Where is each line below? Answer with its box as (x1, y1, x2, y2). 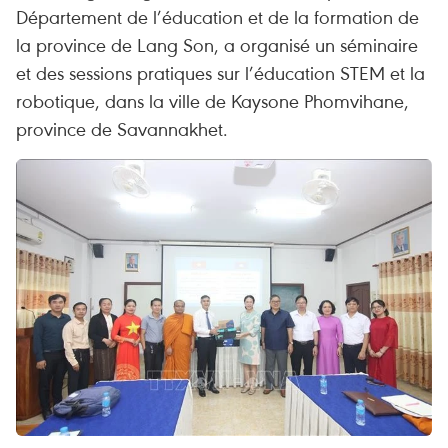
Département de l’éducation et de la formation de (16, 4, 419, 29)
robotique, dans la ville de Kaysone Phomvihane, (16, 88, 409, 113)
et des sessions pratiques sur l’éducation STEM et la (16, 60, 425, 85)
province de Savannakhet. (16, 116, 228, 141)
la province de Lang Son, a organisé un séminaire (16, 32, 418, 57)
